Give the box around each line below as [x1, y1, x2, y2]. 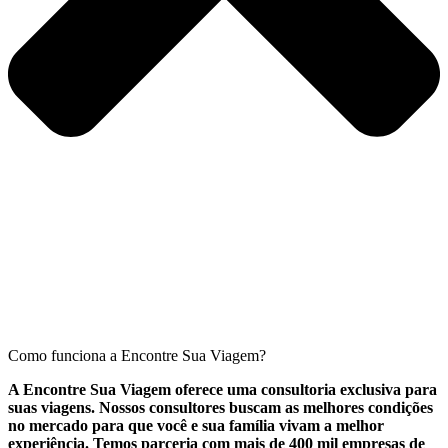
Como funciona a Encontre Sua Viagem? [8, 347, 266, 365]
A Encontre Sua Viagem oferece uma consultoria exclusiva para [8, 381, 437, 399]
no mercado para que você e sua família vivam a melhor [8, 417, 384, 435]
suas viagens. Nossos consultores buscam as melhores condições [8, 399, 433, 417]
